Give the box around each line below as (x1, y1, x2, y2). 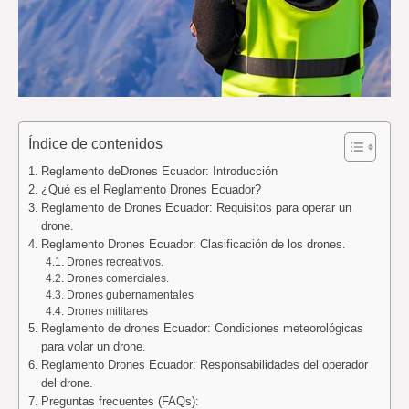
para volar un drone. (40, 339, 146, 353)
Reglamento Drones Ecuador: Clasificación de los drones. (40, 236, 346, 251)
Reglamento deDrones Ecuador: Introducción (40, 163, 278, 178)
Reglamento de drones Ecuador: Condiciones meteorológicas (40, 320, 363, 335)
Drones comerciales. (66, 271, 169, 284)
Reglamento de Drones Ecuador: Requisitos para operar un (40, 200, 351, 215)
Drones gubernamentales (66, 288, 194, 300)
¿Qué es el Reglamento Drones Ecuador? (40, 182, 261, 196)
